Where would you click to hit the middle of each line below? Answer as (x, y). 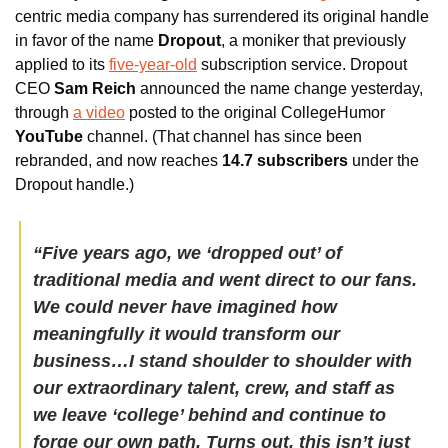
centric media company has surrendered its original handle (222, 16)
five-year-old (153, 64)
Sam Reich (95, 88)
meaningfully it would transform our (186, 333)
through (44, 112)
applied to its (62, 64)
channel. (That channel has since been (222, 136)
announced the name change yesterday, (279, 88)
